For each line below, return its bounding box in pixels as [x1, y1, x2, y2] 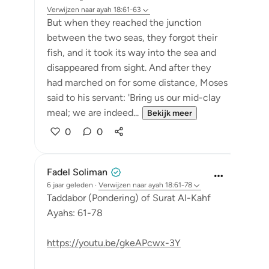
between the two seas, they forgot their [47, 32, 217, 43]
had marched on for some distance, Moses [47, 77, 228, 88]
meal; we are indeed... [47, 107, 139, 118]
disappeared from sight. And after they [47, 62, 211, 73]
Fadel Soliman [47, 166, 107, 178]
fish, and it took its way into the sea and [47, 47, 216, 58]
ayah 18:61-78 [148, 181, 192, 189]
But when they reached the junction [47, 17, 202, 28]
